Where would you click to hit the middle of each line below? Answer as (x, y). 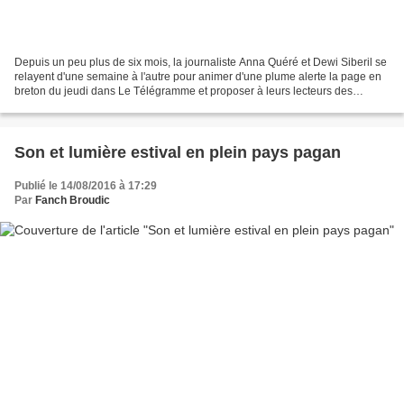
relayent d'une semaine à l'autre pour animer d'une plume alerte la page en (198, 76)
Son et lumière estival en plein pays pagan (178, 152)
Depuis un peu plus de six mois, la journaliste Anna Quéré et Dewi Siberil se (201, 62)
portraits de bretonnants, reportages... (106, 105)
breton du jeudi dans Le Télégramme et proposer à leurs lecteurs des (184, 91)
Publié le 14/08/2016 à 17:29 (86, 185)
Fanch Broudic (73, 200)
